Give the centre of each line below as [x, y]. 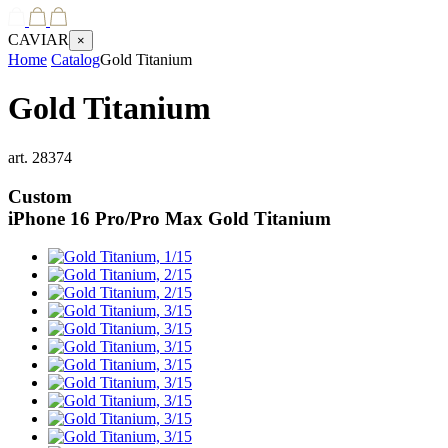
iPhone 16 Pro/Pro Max [105, 218]
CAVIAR [38, 39]
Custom [40, 196]
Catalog [75, 59]
